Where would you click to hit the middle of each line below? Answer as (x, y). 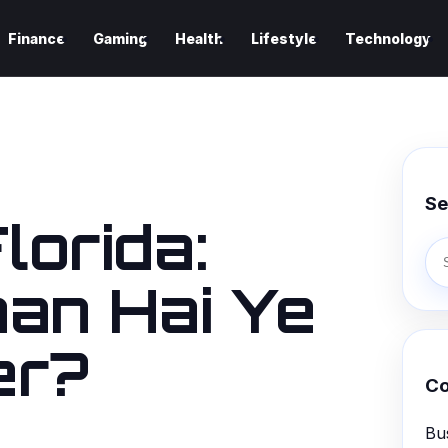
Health (199, 38)
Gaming (120, 38)
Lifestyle (284, 38)
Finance (36, 38)
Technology (388, 38)
